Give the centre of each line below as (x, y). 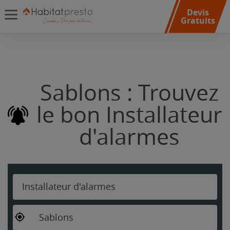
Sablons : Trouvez (129, 93)
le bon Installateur (129, 115)
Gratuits (198, 21)
